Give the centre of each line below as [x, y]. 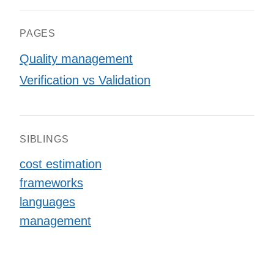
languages [47, 202]
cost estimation [61, 164]
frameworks [51, 183]
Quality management [76, 59]
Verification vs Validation [85, 80]
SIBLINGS [44, 139]
